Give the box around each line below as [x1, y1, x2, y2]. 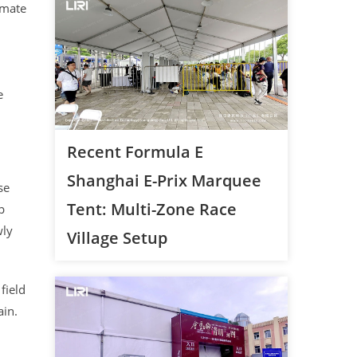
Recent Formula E [66, 141, 203, 163]
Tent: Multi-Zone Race [66, 198, 237, 221]
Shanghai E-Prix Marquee [66, 170, 261, 192]
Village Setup [66, 227, 167, 249]
